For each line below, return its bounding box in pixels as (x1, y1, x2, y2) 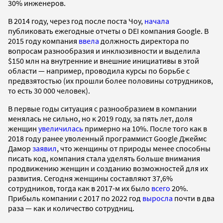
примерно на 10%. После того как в (83, 123, 207, 134)
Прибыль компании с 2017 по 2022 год (8, 193, 142, 204)
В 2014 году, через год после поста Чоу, (8, 16, 144, 26)
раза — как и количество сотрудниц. (8, 203, 134, 214)
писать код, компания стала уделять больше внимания (8, 153, 200, 164)
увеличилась (38, 123, 83, 134)
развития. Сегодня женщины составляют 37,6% (8, 173, 173, 184)
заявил (32, 143, 57, 154)
